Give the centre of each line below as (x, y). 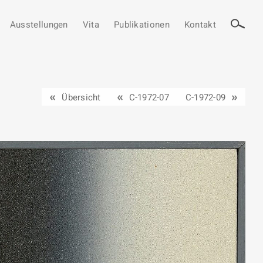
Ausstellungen (39, 25)
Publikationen (141, 25)
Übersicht (81, 97)
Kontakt (200, 25)
